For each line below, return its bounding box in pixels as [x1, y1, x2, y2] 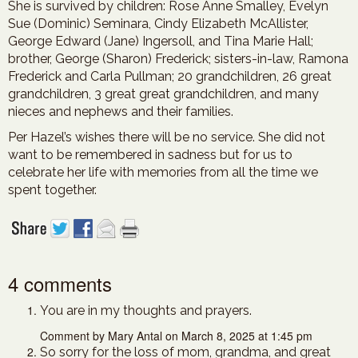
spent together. [8, 182, 97, 197]
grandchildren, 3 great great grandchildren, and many [8, 86, 319, 101]
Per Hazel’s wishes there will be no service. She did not [8, 129, 325, 145]
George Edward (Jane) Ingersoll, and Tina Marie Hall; [8, 34, 313, 49]
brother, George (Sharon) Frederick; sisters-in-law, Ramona [8, 51, 348, 66]
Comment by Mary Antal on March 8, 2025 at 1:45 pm [40, 328, 312, 344]
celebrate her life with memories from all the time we [8, 165, 318, 180]
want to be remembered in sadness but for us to [8, 147, 292, 162]
